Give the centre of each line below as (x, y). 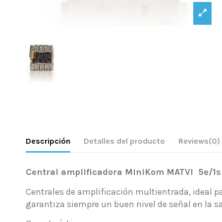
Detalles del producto (124, 141)
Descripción (48, 141)
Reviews (194, 141)
